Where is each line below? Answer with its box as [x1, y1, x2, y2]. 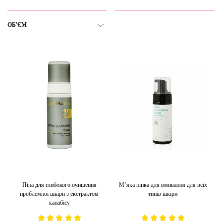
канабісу [49, 199, 70, 206]
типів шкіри [148, 190, 177, 197]
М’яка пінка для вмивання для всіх [118, 181, 207, 188]
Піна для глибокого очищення [22, 181, 97, 188]
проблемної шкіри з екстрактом [20, 190, 99, 197]
